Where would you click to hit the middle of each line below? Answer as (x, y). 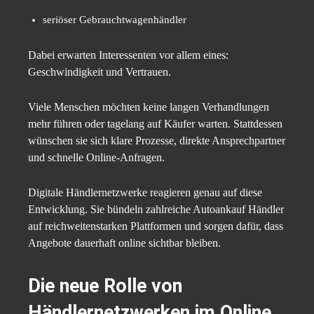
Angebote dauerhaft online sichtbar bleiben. (124, 243)
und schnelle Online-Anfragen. (96, 158)
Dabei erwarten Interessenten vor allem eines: (128, 55)
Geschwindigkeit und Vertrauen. (100, 72)
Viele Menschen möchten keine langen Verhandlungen (149, 107)
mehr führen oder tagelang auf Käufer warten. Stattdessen (155, 124)
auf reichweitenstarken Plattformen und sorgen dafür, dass (156, 226)
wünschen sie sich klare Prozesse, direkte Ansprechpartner (157, 141)
